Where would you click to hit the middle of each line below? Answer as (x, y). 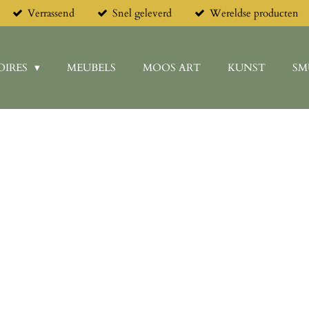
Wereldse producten (254, 13)
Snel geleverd (142, 13)
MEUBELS (91, 67)
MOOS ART (172, 67)
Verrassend (51, 13)
